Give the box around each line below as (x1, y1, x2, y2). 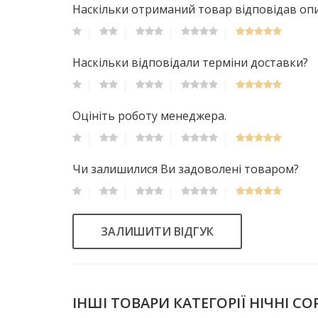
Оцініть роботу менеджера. (72, 107, 226, 124)
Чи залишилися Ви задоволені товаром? (72, 160, 299, 177)
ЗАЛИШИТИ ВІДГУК (101, 223, 214, 239)
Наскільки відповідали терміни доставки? (72, 54, 308, 70)
